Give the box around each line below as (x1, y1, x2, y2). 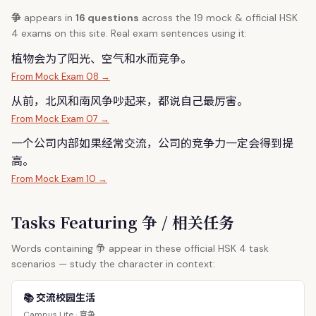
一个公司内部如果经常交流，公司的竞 (11, 134, 203, 151)
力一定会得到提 (214, 134, 293, 151)
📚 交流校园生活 (23, 290, 95, 304)
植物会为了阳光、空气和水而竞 (11, 49, 169, 66)
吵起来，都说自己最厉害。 (113, 92, 248, 109)
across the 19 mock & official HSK (139, 11, 298, 24)
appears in (21, 11, 75, 24)
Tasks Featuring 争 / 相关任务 (11, 211, 234, 233)
